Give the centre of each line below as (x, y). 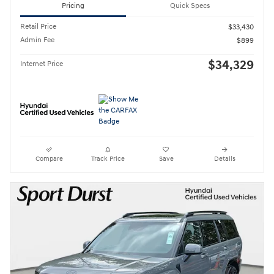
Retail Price (38, 27)
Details (224, 159)
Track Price (108, 159)
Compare (50, 159)
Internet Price (42, 64)
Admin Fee (37, 40)
